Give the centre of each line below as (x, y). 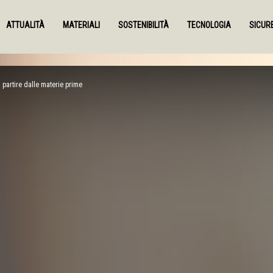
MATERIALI (81, 25)
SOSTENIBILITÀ (144, 25)
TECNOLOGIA (209, 25)
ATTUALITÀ (25, 25)
